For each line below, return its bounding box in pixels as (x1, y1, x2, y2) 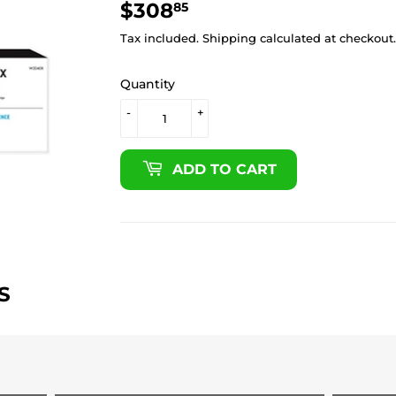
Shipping (202, 30, 256, 45)
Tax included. (120, 30, 202, 45)
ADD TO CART (171, 160, 277, 178)
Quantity (120, 75, 175, 92)
